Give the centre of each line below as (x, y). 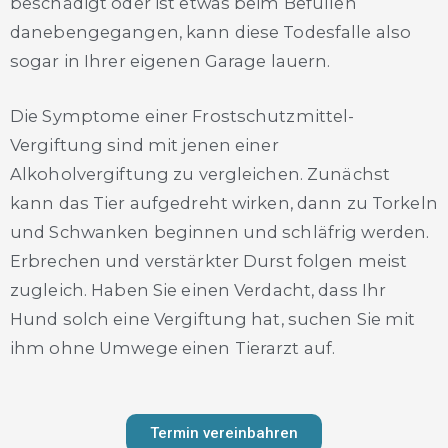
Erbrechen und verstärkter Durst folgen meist (209, 260)
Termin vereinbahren (224, 433)
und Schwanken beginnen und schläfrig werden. (220, 231)
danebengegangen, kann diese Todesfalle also (211, 31)
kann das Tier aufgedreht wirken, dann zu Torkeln (224, 202)
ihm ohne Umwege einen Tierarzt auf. (173, 347)
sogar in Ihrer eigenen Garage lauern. (172, 60)
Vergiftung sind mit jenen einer (144, 144)
